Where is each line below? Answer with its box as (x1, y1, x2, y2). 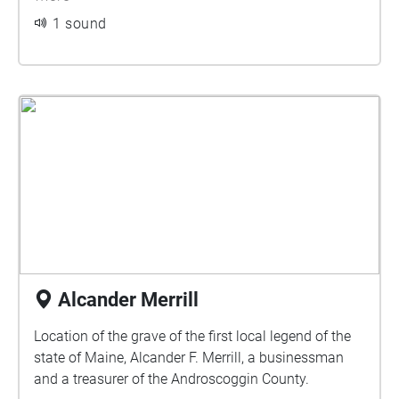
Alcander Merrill (58, 289, 199, 311)
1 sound (53, 15, 107, 32)
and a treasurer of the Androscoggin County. (34, 370, 309, 387)
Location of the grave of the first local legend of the (34, 328, 351, 345)
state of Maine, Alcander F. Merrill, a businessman (34, 349, 344, 366)
